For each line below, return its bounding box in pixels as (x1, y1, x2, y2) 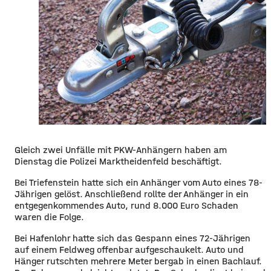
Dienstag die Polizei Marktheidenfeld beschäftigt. (15, 155, 222, 167)
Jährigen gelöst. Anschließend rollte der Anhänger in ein (15, 188, 249, 200)
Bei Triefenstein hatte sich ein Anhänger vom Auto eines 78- (15, 176, 263, 188)
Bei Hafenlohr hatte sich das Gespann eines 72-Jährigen (15, 232, 250, 244)
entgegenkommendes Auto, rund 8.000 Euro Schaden (15, 199, 238, 211)
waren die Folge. (15, 211, 84, 223)
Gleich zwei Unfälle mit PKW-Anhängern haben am (15, 143, 227, 155)
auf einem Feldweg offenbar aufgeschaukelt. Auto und (15, 243, 244, 255)
